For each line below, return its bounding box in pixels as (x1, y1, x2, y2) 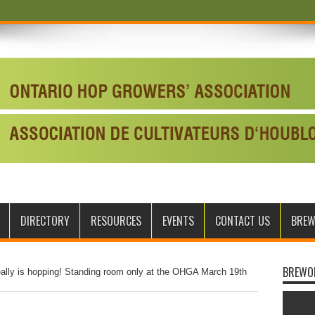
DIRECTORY (20, 212, 70, 229)
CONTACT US (214, 212, 270, 229)
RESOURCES (90, 212, 141, 229)
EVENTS (162, 212, 194, 229)
